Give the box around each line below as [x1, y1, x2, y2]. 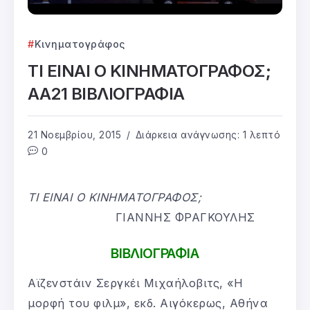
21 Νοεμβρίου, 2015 [28, 129, 121, 140]
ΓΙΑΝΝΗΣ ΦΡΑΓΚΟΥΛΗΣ [115, 210, 255, 224]
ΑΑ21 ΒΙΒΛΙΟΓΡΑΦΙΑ [28, 83, 185, 104]
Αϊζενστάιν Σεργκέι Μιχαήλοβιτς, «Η [28, 275, 243, 290]
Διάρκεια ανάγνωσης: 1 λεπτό [132, 129, 280, 140]
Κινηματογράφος [34, 37, 125, 50]
